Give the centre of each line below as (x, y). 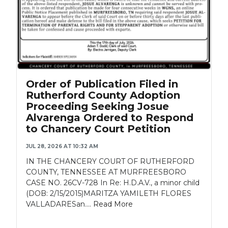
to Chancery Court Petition (98, 129)
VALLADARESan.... (60, 204)
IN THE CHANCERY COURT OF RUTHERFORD (110, 161)
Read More (113, 204)
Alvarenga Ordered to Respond (110, 117)
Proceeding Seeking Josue (97, 106)
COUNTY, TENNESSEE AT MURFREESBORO (106, 172)
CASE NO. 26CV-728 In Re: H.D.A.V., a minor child (113, 182)
